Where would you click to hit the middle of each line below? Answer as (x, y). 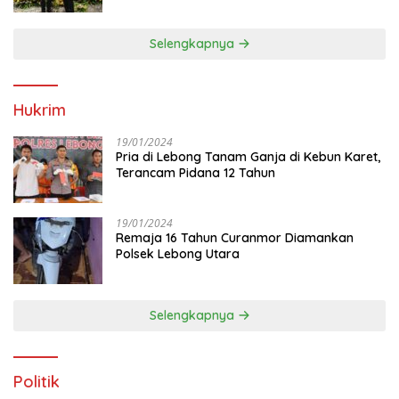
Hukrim (40, 110)
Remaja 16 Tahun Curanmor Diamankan (235, 237)
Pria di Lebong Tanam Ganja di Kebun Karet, (248, 156)
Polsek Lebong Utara (178, 253)
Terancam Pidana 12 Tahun (195, 172)
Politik (37, 381)
